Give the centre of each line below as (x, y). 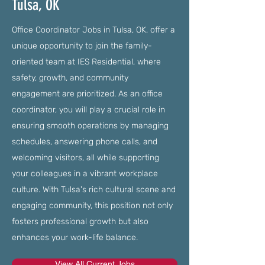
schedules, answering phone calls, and (85, 142)
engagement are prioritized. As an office (87, 94)
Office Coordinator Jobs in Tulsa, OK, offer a (93, 30)
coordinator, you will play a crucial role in (88, 110)
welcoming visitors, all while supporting (85, 158)
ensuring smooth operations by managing (90, 126)
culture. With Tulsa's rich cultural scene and (94, 190)
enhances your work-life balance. (75, 237)
